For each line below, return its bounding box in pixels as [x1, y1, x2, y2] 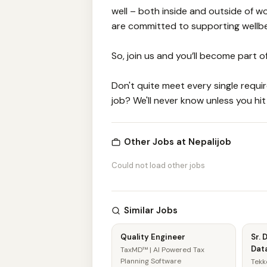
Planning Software [120, 256, 181, 266]
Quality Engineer [120, 232, 185, 242]
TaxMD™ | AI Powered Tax [120, 245, 204, 254]
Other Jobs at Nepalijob [124, 136, 231, 148]
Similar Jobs [124, 204, 178, 216]
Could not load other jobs [111, 160, 205, 170]
